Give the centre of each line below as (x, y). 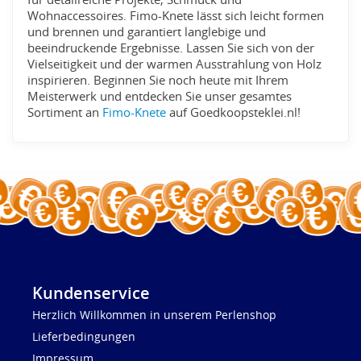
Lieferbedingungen (84, 337)
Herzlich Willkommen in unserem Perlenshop (154, 315)
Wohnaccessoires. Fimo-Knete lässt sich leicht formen (176, 16)
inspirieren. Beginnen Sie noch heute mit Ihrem (158, 81)
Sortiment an (65, 113)
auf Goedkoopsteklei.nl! (234, 113)
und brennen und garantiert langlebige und (147, 32)
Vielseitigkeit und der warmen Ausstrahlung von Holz (175, 64)
